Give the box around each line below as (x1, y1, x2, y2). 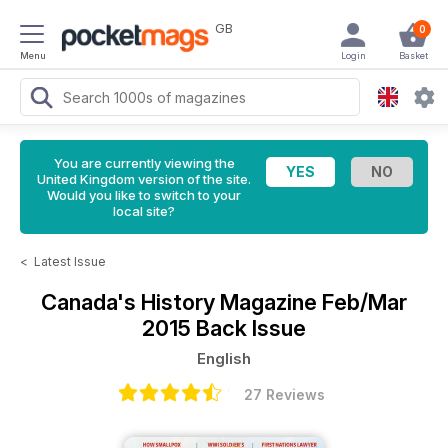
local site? (113, 203, 175, 219)
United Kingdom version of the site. (37, 171, 251, 187)
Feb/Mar (322, 289, 407, 315)
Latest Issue (34, 254, 106, 269)
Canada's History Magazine (41, 289, 322, 315)
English (197, 349, 251, 368)
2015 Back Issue (142, 315, 306, 341)
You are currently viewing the (53, 155, 235, 171)
